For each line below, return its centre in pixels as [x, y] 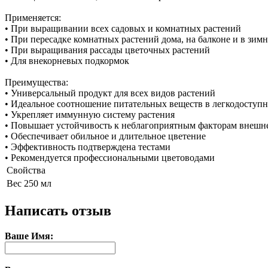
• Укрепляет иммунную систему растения [90, 114]
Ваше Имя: [29, 236]
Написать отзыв [58, 210]
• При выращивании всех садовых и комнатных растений [123, 28]
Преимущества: [36, 82]
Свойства [26, 170]
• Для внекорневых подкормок [67, 60]
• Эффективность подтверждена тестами [88, 147]
